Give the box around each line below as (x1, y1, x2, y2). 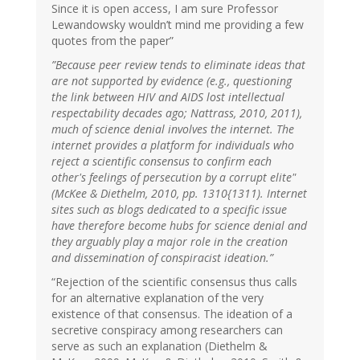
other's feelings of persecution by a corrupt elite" (51, 170, 296, 186)
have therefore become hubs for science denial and (51, 218, 307, 234)
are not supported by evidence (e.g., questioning (51, 73, 292, 89)
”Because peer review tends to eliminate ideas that (51, 57, 305, 73)
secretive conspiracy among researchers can (51, 322, 283, 338)
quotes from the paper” (51, 33, 174, 49)
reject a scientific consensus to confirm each (51, 153, 272, 170)
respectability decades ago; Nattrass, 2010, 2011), (51, 105, 302, 121)
